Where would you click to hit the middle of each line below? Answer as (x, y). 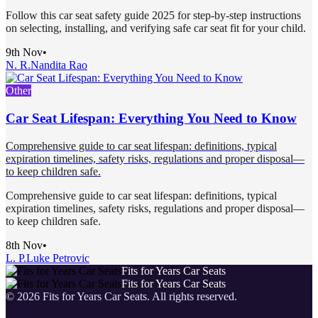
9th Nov (24, 53)
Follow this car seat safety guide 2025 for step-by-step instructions (153, 16)
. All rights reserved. (192, 296)
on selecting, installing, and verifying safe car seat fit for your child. (156, 28)
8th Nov (24, 245)
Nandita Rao (59, 65)
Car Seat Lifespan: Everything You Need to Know (151, 119)
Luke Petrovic (58, 258)
